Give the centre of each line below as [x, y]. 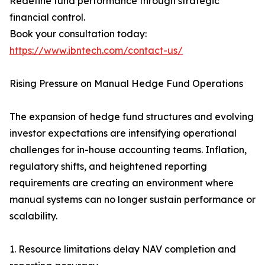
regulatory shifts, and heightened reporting [108, 167]
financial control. [47, 17]
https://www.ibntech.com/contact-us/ [96, 51]
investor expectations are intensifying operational [123, 133]
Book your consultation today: [78, 34]
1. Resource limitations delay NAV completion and [123, 249]
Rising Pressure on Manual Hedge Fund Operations [126, 84]
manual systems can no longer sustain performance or [132, 200]
